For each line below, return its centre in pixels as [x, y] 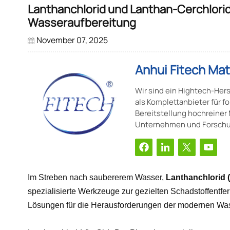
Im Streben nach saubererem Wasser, [95, 177]
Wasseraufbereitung [82, 23]
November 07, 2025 [72, 40]
